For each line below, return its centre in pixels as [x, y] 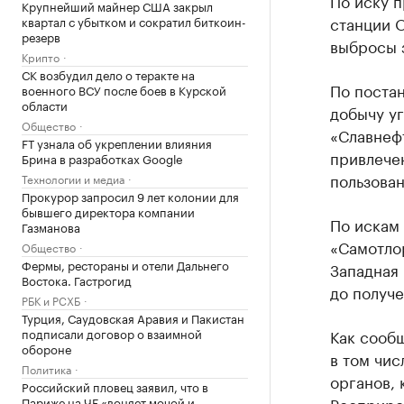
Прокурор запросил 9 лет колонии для [130, 196]
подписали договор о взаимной [112, 333]
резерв [41, 36]
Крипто [41, 56]
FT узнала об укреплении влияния [117, 142]
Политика [46, 368]
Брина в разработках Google [102, 158]
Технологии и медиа [73, 178]
